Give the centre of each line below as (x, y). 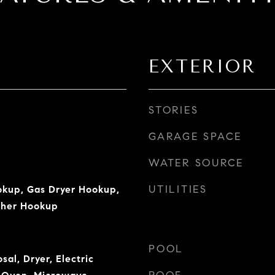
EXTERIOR (202, 66)
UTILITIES (178, 189)
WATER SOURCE (196, 163)
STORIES (174, 110)
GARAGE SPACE (195, 137)
